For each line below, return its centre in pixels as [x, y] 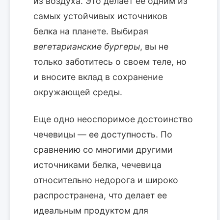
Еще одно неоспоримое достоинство [113, 119]
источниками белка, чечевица [97, 165]
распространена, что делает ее [100, 195]
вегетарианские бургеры [87, 47]
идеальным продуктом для [91, 211]
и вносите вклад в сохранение [98, 77]
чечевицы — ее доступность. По [103, 135]
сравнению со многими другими [103, 150]
